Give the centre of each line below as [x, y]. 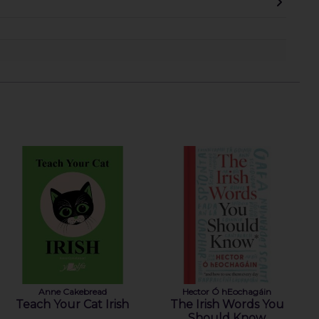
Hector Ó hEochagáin [227, 291]
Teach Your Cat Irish [73, 304]
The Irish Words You [227, 304]
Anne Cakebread [72, 291]
